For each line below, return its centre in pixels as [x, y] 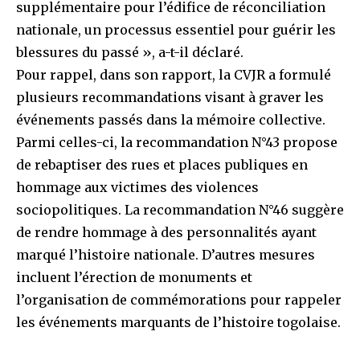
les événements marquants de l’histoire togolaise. [178, 323]
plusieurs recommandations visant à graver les [170, 98]
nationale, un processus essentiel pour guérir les [176, 30]
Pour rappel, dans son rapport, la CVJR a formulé [174, 75]
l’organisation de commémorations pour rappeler [179, 300]
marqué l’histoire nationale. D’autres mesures [166, 255]
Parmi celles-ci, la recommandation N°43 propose [177, 143]
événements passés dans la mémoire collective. [171, 120]
